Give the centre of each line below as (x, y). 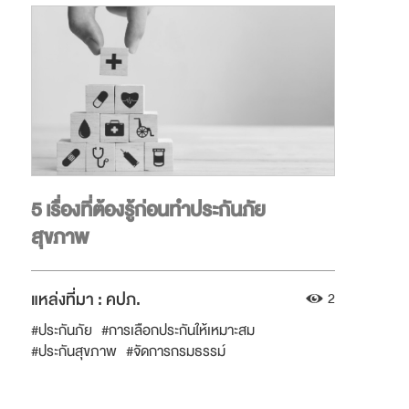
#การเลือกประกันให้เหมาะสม (178, 331)
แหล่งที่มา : (69, 300)
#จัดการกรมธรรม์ (176, 352)
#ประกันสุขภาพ (74, 352)
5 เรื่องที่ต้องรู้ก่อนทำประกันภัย (149, 210)
